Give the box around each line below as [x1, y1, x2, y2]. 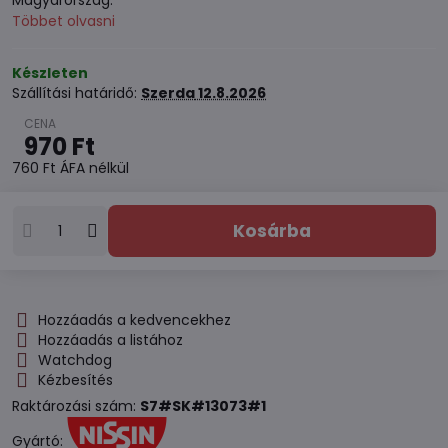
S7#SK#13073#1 [140, 396, 266, 416]
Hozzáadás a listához [38, 330, 183, 350]
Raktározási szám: [12, 396, 140, 416]
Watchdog [38, 350, 112, 370]
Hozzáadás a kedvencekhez [38, 310, 231, 330]
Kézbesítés [38, 370, 113, 390]
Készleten [12, 63, 88, 83]
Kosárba [244, 218, 311, 243]
